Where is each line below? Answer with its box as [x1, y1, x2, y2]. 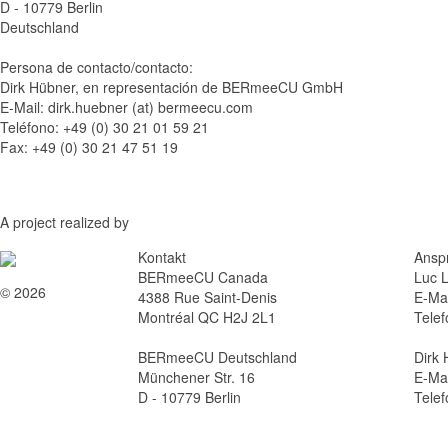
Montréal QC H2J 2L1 [137, 307, 276, 327]
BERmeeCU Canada [137, 267, 268, 287]
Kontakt [137, 247, 186, 267]
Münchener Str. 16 [137, 367, 255, 387]
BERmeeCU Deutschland [137, 347, 297, 367]
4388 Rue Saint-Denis [137, 287, 277, 307]
